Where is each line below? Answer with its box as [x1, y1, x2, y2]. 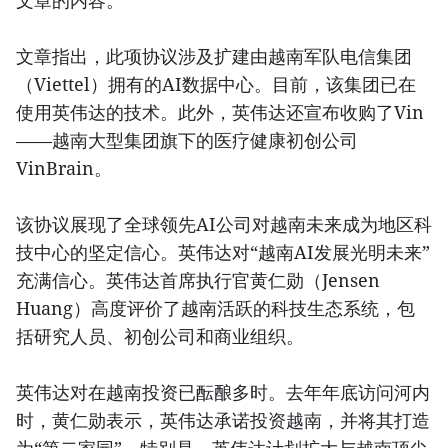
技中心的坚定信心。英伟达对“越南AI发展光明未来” [16, 240, 430, 265]
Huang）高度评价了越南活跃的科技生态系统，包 [16, 296, 415, 321]
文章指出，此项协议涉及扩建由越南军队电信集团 [16, 44, 412, 69]
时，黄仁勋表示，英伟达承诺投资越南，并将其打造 [16, 408, 430, 433]
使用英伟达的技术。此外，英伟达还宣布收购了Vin [16, 100, 424, 125]
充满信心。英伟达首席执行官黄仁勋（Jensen [16, 268, 380, 293]
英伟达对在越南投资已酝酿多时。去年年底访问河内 [16, 380, 430, 405]
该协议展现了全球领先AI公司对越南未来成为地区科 [16, 212, 432, 237]
